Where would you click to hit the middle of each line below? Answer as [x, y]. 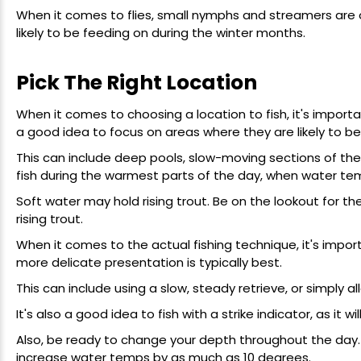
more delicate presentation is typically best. [149, 262]
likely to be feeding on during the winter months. [161, 32]
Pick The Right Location [137, 83]
